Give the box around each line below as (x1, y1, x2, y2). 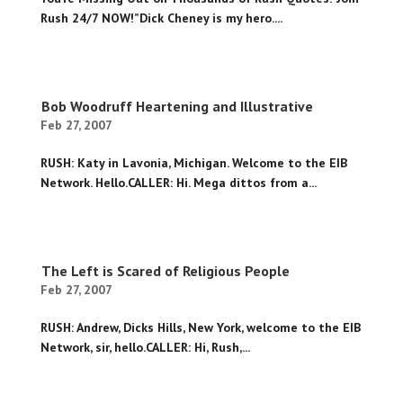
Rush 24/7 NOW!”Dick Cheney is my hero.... (40, 10, 282, 27)
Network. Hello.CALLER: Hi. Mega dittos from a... (40, 175, 317, 192)
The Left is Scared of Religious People (40, 262, 290, 281)
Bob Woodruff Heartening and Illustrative (40, 97, 313, 116)
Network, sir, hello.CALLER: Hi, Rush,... (40, 339, 250, 356)
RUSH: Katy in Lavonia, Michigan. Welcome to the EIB (40, 155, 347, 172)
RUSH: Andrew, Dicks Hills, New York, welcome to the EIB (40, 319, 361, 336)
